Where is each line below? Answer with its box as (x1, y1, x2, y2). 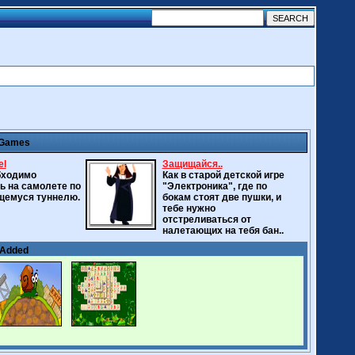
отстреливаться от (162, 214, 251, 225)
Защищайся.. (162, 158, 223, 170)
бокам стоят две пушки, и (162, 192, 281, 203)
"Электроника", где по (162, 181, 267, 192)
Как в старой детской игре (162, 170, 284, 181)
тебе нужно (162, 203, 216, 214)
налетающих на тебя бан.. (162, 225, 284, 236)
